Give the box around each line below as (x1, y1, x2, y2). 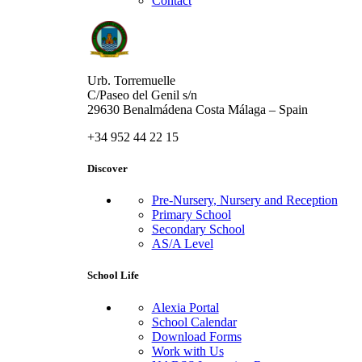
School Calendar (151, 314, 237, 329)
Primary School (151, 208, 231, 222)
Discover (86, 162, 128, 175)
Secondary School (151, 222, 245, 237)
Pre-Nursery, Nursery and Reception (151, 193, 338, 208)
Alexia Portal (151, 300, 219, 314)
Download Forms (151, 329, 242, 343)
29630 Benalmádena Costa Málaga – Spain (86, 102, 308, 116)
